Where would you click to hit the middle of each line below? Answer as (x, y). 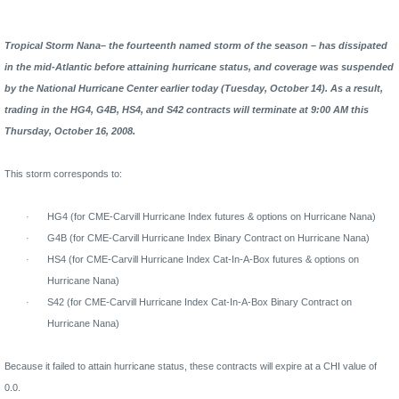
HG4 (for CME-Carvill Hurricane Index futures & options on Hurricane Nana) (212, 216)
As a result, (357, 88)
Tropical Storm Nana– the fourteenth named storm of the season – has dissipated (196, 45)
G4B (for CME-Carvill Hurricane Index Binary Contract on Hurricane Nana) (208, 237)
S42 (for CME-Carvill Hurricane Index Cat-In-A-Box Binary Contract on (199, 301)
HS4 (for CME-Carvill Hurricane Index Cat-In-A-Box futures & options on (203, 259)
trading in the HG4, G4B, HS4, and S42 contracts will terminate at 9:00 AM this (187, 109)
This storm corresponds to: (63, 173)
